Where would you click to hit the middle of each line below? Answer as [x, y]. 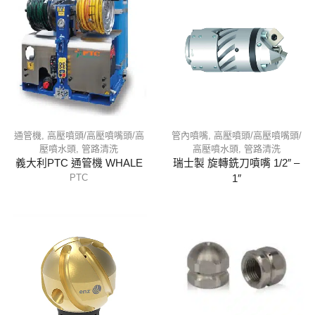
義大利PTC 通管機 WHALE [79, 163]
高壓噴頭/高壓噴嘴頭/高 [95, 136]
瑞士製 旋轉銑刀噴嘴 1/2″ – [236, 163]
